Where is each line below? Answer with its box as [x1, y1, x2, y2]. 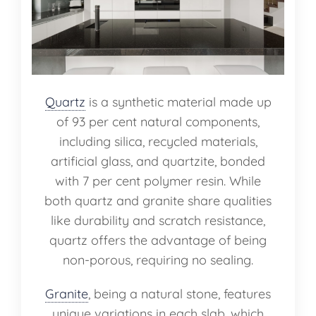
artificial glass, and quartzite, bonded [51, 152, 265, 169]
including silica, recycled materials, [59, 133, 257, 150]
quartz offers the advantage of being [49, 231, 267, 248]
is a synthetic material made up [85, 93, 272, 110]
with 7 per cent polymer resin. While [55, 172, 261, 189]
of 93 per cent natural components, [56, 113, 260, 130]
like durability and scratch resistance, [51, 212, 265, 229]
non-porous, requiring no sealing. [63, 251, 253, 268]
